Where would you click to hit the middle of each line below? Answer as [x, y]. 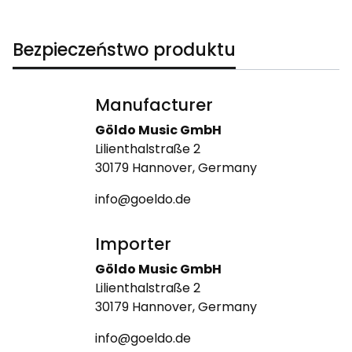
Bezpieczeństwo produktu [124, 49]
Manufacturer [154, 104]
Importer [133, 244]
